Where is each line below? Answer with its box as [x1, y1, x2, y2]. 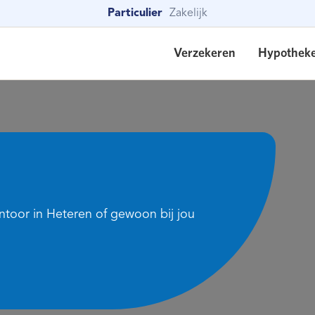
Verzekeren [174, 46, 236, 60]
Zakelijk [169, 8, 207, 19]
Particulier [108, 8, 162, 19]
